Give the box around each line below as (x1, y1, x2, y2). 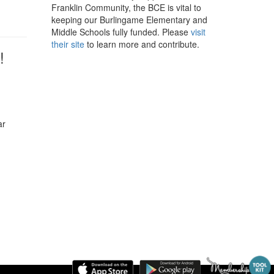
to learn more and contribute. (84, 37, 199, 50)
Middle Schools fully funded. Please (51, 25, 191, 38)
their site (51, 37, 84, 50)
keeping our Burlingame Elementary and (51, 13, 207, 26)
